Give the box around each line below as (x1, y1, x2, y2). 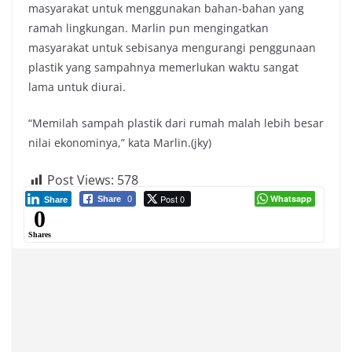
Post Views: (47, 170, 114, 189)
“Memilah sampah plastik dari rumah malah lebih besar (28, 115, 324, 130)
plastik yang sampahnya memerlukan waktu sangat (28, 59, 299, 75)
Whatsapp (270, 192, 312, 204)
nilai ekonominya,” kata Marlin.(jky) (28, 134, 211, 150)
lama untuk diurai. (28, 79, 126, 94)
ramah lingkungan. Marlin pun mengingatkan (28, 20, 269, 35)
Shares (28, 229, 51, 239)
